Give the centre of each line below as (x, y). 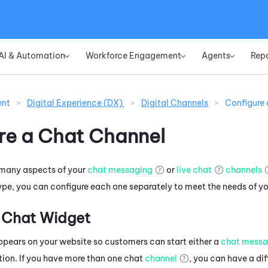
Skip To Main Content (134, 11)
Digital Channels (175, 103)
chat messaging (120, 170)
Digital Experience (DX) (76, 103)
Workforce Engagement (133, 56)
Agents (216, 56)
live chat (194, 170)
